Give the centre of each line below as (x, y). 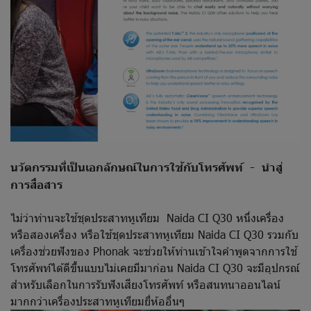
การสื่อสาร (36, 184)
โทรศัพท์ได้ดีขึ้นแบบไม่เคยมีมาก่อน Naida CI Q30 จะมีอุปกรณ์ (155, 268)
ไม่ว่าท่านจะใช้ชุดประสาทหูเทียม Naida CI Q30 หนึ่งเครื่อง (147, 218)
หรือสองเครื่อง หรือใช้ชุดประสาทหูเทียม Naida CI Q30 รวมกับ (154, 235)
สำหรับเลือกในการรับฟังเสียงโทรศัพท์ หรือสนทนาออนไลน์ (145, 285)
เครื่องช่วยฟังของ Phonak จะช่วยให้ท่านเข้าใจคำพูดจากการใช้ (154, 251)
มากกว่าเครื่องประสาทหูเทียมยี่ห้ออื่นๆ (98, 301)
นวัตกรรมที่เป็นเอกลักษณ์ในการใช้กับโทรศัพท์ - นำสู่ (146, 167)
